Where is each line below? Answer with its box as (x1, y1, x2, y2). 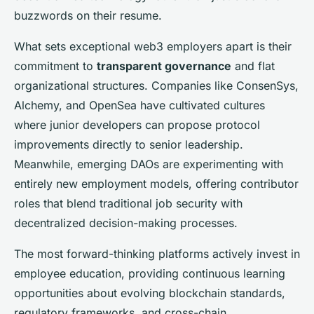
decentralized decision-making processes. (14, 215, 238, 230)
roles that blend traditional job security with (14, 196, 243, 210)
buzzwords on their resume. (14, 8, 162, 22)
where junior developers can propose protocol (14, 117, 260, 132)
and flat (231, 58, 275, 73)
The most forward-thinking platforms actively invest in (14, 246, 300, 261)
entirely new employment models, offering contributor (14, 176, 299, 191)
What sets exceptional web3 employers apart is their (14, 39, 292, 53)
